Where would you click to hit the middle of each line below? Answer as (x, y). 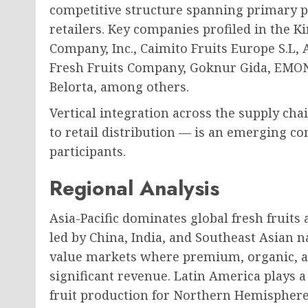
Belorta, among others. (119, 87)
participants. (88, 151)
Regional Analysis (134, 188)
